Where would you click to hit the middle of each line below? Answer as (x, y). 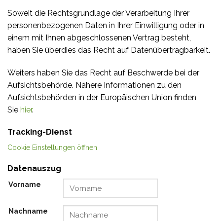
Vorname (25, 184)
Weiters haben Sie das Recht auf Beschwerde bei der (103, 73)
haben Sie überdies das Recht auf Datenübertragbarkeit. (109, 50)
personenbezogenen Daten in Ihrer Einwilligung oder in (106, 25)
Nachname (28, 211)
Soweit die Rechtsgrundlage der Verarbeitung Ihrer (98, 13)
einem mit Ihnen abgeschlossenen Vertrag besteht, (99, 37)
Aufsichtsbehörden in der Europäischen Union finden (102, 97)
